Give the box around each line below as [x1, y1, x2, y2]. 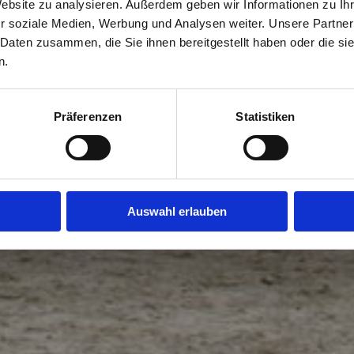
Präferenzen [53, 109, 122, 123]
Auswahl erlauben [127, 204, 227, 218]
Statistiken [235, 109, 296, 123]
